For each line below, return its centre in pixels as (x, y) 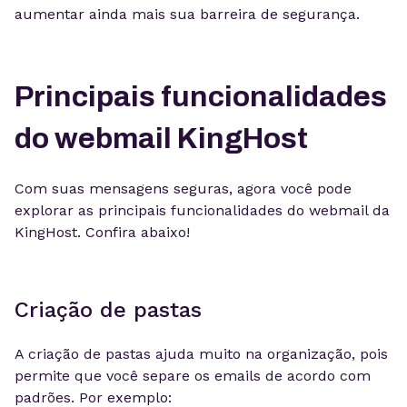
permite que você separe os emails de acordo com (193, 376)
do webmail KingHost (161, 139)
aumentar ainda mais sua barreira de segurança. (187, 14)
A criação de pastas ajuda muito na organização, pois (201, 354)
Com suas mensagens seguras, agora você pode (183, 189)
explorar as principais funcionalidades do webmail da (202, 210)
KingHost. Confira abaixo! (102, 232)
